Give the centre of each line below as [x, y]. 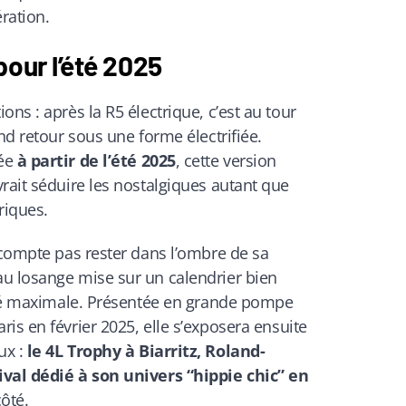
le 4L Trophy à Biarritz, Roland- [146, 351]
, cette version [226, 160]
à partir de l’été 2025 [96, 160]
